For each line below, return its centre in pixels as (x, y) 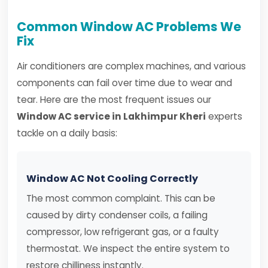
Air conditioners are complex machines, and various (131, 66)
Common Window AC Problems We (129, 27)
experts (224, 116)
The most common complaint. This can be (121, 198)
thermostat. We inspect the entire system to (128, 249)
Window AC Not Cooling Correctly (112, 179)
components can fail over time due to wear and (124, 83)
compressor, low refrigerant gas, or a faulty (123, 232)
